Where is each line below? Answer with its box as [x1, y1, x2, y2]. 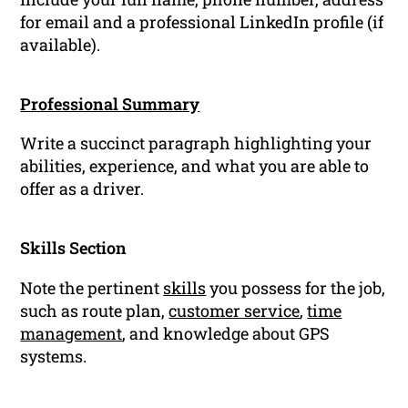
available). [20, 34, 101, 56]
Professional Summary [20, 93, 200, 116]
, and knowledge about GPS [122, 321, 331, 344]
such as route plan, [20, 299, 169, 321]
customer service [168, 299, 301, 321]
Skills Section [20, 237, 127, 260]
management [20, 321, 123, 344]
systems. [20, 344, 87, 367]
